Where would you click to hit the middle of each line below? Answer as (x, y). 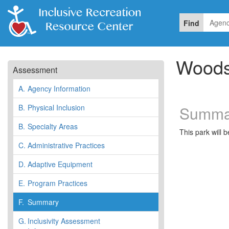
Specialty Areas (53, 126)
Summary (43, 202)
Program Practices (58, 183)
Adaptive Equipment (60, 164)
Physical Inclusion (56, 107)
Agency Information (59, 88)
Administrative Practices (66, 145)
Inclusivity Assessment (64, 221)
